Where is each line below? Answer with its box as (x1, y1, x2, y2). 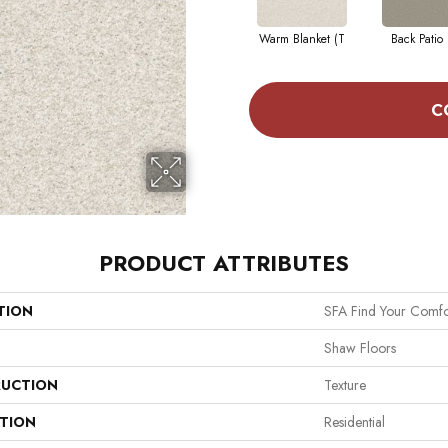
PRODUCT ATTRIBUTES (99, 247, 349, 280)
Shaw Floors (324, 338, 396, 359)
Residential (324, 412, 385, 433)
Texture (324, 375, 366, 396)
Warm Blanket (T (258, 30, 345, 49)
